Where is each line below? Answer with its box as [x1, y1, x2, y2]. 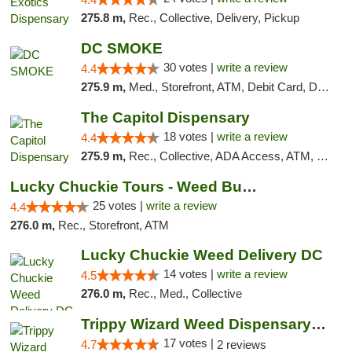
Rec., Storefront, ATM [58, 218, 169, 232]
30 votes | [163, 60, 217, 74]
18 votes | [163, 130, 217, 143]
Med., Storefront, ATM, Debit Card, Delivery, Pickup [128, 80, 317, 93]
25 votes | [93, 199, 146, 212]
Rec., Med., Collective [128, 287, 242, 300]
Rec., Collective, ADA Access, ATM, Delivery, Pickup [128, 149, 317, 163]
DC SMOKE [80, 40, 163, 57]
